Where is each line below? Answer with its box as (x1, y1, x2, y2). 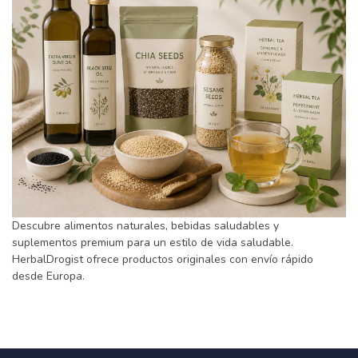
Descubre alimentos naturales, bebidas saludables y (12, 218, 279, 234)
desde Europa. (12, 268, 85, 284)
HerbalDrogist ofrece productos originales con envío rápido (12, 252, 313, 268)
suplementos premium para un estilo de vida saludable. (12, 235, 293, 251)
